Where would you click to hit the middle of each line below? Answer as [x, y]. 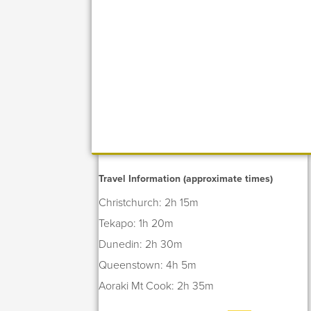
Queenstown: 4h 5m [148, 265]
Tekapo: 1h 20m [136, 223]
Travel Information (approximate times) [186, 178]
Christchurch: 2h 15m [149, 202]
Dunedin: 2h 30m [141, 244]
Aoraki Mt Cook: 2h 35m [157, 286]
